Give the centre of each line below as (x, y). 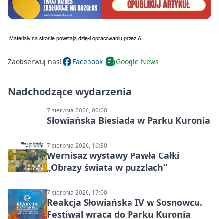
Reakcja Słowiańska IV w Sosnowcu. (125, 202)
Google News (137, 62)
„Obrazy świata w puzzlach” (107, 167)
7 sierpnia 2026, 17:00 (77, 192)
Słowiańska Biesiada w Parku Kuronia (129, 120)
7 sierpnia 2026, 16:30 (77, 145)
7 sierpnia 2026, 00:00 (77, 110)
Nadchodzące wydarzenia (70, 91)
